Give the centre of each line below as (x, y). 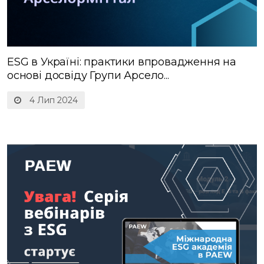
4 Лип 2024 (52, 100)
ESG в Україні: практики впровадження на (122, 62)
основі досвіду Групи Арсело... (88, 76)
